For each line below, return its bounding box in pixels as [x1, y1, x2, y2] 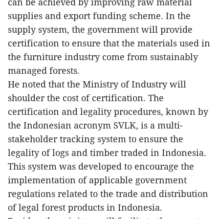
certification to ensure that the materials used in [8, 37, 210, 49]
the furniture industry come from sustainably [8, 50, 198, 63]
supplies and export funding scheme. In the [8, 9, 191, 22]
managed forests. [8, 64, 80, 76]
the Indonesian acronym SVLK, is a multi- [8, 119, 183, 131]
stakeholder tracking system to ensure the [8, 132, 183, 145]
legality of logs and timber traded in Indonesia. [8, 146, 206, 158]
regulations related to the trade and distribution [8, 187, 208, 199]
